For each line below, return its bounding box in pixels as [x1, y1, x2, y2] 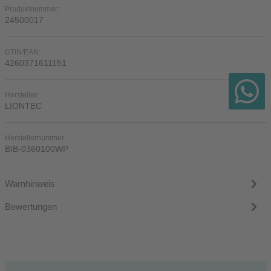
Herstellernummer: [4, 133, 66, 142]
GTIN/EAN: [4, 47, 41, 56]
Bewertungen [4, 201, 57, 212]
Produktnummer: [4, 4, 59, 13]
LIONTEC [4, 100, 42, 111]
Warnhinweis [4, 178, 55, 189]
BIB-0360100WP [4, 143, 68, 154]
